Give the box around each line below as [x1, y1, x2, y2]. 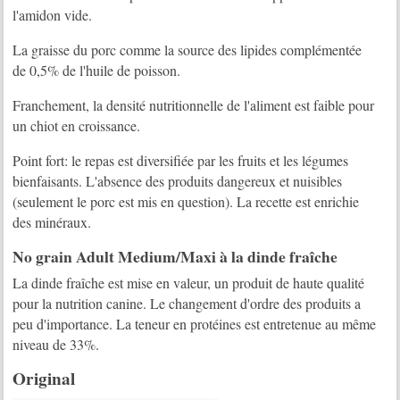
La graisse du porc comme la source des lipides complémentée [12, 40, 362, 60]
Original [12, 365, 76, 391]
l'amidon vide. [12, 5, 93, 25]
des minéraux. [12, 212, 92, 232]
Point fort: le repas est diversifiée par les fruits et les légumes [12, 151, 349, 171]
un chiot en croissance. [12, 116, 141, 136]
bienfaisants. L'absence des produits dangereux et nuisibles [12, 171, 343, 191]
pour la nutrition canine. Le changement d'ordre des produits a [12, 293, 362, 312]
